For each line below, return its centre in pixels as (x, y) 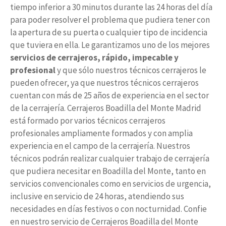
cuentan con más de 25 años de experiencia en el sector (109, 95)
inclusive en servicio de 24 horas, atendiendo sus (97, 196)
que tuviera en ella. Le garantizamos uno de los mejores (110, 45)
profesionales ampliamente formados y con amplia (101, 133)
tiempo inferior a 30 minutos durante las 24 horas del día (111, 7)
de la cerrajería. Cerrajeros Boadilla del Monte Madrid (106, 108)
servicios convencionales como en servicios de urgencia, (110, 184)
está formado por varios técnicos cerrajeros (88, 121)
